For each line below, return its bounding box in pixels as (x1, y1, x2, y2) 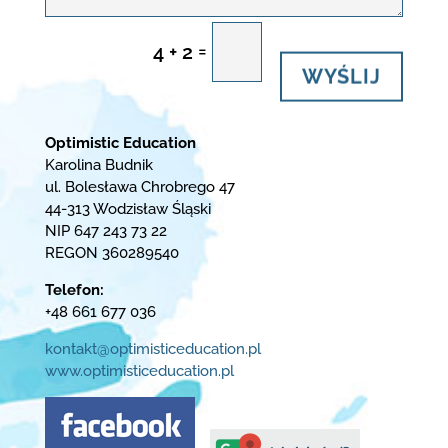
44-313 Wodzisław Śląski (44, 200, 211, 219)
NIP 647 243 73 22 (44, 222, 167, 241)
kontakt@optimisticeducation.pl (44, 340, 261, 359)
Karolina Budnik (44, 156, 153, 175)
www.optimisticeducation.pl (44, 362, 234, 381)
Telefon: (44, 281, 104, 300)
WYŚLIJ (302, 62, 382, 87)
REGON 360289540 (44, 244, 179, 263)
